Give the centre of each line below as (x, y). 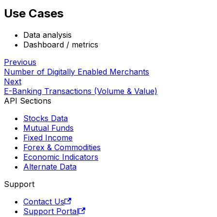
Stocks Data (46, 118)
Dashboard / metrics (61, 44)
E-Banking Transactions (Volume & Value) (81, 91)
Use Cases (34, 13)
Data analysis (47, 35)
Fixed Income (48, 137)
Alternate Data (50, 166)
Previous (20, 62)
